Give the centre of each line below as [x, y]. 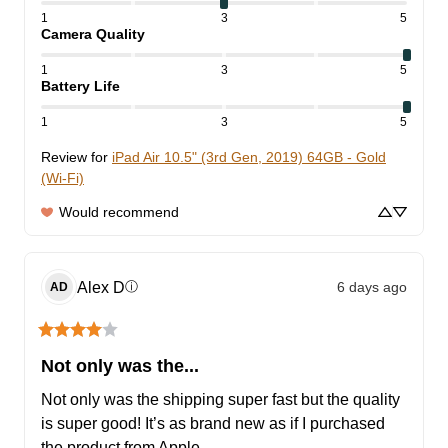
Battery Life [80, 86]
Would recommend [119, 212]
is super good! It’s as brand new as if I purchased [213, 424]
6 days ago [372, 286]
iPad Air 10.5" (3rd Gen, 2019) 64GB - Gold [249, 157]
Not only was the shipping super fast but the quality [220, 400]
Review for [74, 157]
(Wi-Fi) [62, 178]
